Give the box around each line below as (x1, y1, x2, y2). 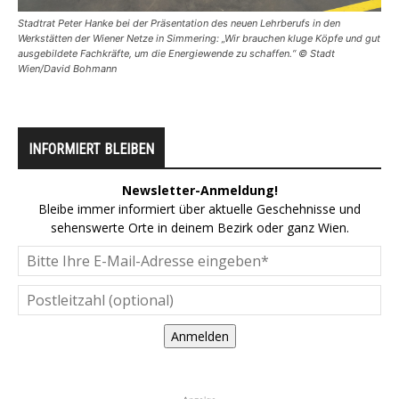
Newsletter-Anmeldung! (121, 182, 278, 199)
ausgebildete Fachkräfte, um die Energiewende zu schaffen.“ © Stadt (18, 47, 335, 61)
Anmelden (170, 328, 229, 346)
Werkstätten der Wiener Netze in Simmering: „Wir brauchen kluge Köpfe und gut (18, 32, 380, 45)
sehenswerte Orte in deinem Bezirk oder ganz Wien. (50, 219, 349, 237)
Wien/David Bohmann (18, 62, 117, 76)
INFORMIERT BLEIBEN (28, 141, 154, 159)
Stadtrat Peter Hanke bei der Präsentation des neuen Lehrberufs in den (18, 17, 340, 30)
